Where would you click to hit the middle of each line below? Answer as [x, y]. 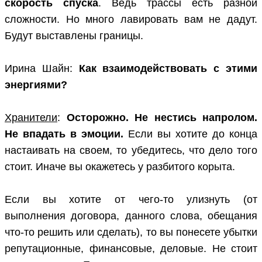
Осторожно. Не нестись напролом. [162, 118]
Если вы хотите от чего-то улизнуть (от [131, 200]
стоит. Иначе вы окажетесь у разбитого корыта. [120, 167]
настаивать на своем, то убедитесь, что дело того [131, 151]
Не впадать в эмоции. [64, 134]
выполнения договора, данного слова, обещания [131, 216]
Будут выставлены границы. [74, 36]
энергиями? [36, 85]
